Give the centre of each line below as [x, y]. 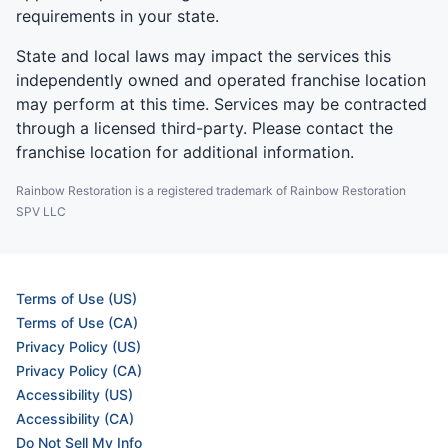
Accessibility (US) [74, 395]
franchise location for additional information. [185, 152]
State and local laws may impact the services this [203, 56]
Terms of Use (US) [76, 299]
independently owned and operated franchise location [221, 80]
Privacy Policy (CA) [79, 371]
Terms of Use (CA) [77, 323]
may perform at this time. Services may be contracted [221, 104]
